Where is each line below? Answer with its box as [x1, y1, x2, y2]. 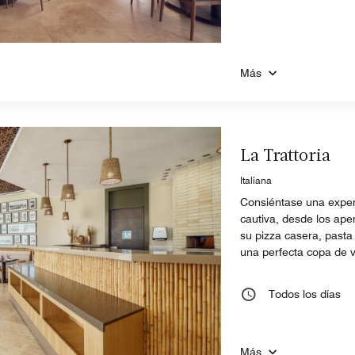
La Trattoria [240, 147, 331, 166]
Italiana [240, 174, 273, 186]
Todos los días [269, 287, 342, 300]
